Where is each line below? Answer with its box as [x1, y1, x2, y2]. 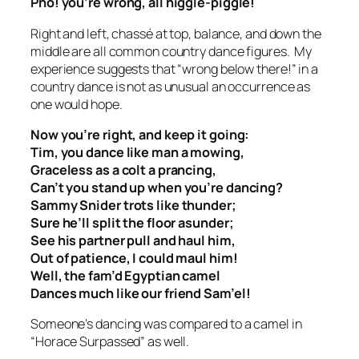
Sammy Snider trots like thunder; [30, 196, 236, 214]
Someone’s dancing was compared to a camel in [30, 315, 302, 333]
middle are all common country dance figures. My [30, 42, 313, 60]
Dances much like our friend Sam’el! [30, 284, 251, 302]
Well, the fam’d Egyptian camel [30, 266, 220, 284]
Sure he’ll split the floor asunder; [30, 213, 234, 232]
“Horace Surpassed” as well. [30, 333, 190, 351]
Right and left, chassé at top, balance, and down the [30, 24, 321, 42]
